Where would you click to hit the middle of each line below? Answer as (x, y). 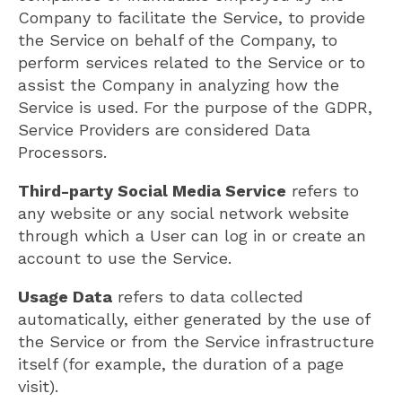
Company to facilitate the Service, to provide (192, 17)
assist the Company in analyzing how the (179, 84)
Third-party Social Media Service (152, 190)
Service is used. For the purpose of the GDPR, (195, 107)
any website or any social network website (184, 213)
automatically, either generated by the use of (194, 319)
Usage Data (65, 296)
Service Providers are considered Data (164, 129)
